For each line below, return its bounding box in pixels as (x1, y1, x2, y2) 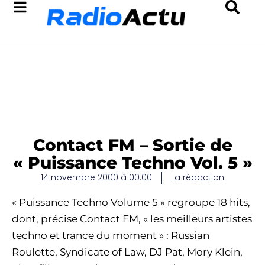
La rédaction (171, 172, 224, 183)
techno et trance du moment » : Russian (12, 230, 209, 241)
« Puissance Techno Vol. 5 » (12, 153, 253, 173)
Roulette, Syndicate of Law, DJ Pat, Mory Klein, (12, 246, 243, 258)
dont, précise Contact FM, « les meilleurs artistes (12, 213, 252, 225)
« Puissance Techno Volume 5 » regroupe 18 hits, (12, 196, 250, 208)
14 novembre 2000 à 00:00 (41, 172, 152, 183)
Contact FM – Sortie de (33, 135, 232, 155)
